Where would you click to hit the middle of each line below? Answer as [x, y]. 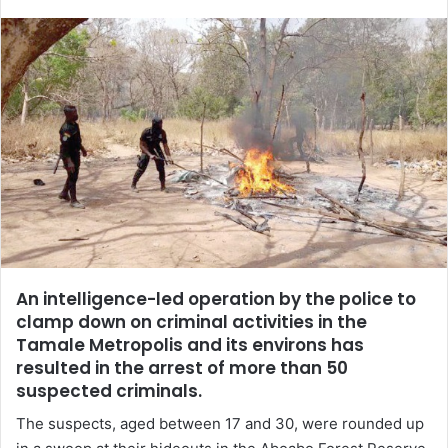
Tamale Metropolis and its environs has [190, 344]
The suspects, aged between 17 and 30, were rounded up [220, 424]
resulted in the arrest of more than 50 [182, 367]
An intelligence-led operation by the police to [216, 298]
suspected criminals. [109, 390]
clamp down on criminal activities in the [191, 321]
